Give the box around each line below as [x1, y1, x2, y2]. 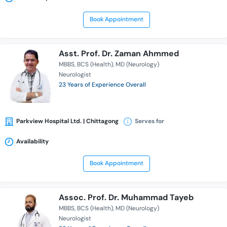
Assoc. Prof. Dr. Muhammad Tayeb [59, 192, 194, 203]
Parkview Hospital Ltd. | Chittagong [16, 117, 119, 126]
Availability [16, 137, 49, 146]
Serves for [135, 117, 164, 126]
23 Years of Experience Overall [59, 81, 146, 89]
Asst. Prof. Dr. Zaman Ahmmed [59, 48, 179, 59]
